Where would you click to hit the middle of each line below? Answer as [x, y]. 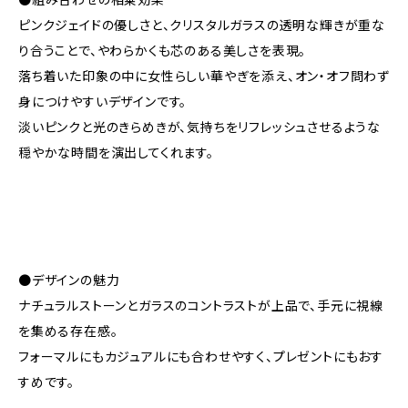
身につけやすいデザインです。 [103, 101]
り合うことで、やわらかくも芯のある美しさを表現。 [163, 50]
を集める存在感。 [68, 331]
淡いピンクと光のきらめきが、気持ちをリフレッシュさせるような [199, 127]
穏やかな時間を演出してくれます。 [116, 152]
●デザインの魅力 [69, 280]
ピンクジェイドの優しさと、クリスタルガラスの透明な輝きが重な [202, 25]
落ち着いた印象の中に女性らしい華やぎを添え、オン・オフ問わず [204, 76]
